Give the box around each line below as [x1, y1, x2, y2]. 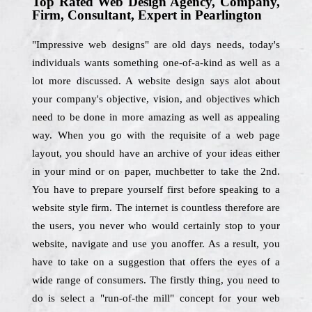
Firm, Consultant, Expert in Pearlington [32, 8, 262, 22]
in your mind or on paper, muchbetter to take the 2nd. [32, 166, 280, 177]
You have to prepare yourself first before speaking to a [32, 184, 280, 195]
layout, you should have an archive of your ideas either [32, 148, 280, 159]
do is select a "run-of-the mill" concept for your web [32, 292, 280, 304]
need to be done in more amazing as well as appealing [32, 111, 280, 123]
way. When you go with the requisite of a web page [32, 130, 280, 141]
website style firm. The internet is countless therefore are [32, 202, 280, 213]
